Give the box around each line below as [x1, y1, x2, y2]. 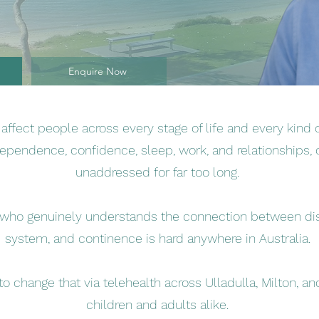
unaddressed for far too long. [75, 164, 239, 179]
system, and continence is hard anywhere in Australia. [4, 231, 310, 246]
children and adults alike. [86, 297, 229, 312]
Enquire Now [68, 65, 127, 78]
